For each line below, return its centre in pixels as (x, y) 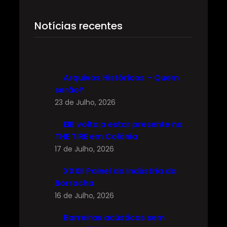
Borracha (74, 183)
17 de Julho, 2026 (84, 149)
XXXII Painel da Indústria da (120, 171)
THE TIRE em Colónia (96, 136)
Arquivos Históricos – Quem (121, 78)
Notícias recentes (79, 26)
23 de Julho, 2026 (85, 102)
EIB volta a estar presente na (123, 124)
